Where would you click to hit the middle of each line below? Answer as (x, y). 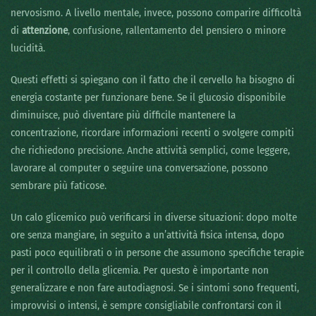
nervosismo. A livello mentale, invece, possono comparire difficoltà (156, 13)
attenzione (45, 31)
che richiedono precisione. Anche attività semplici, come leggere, (150, 151)
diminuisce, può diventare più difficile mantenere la (123, 115)
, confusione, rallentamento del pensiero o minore (177, 31)
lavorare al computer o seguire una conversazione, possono (139, 168)
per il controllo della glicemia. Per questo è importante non (140, 271)
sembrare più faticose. (59, 186)
